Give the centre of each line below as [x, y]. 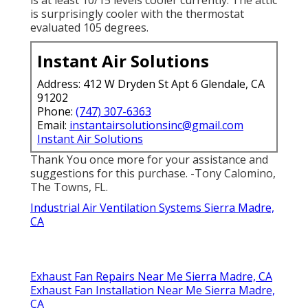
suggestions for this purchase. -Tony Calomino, [153, 174]
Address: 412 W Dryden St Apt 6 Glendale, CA [151, 84]
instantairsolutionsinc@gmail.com [156, 125]
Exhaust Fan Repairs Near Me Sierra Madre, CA [151, 277]
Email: [53, 125]
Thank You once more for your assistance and [149, 160]
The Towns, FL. [69, 187]
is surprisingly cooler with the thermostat [137, 14]
